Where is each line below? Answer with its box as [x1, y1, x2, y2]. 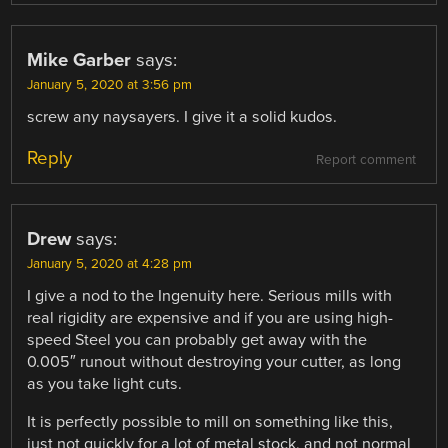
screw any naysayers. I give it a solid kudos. [27, 107, 338, 128]
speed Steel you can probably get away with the [27, 330, 368, 351]
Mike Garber [27, 49, 132, 72]
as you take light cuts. [27, 374, 183, 395]
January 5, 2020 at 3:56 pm [27, 77, 193, 94]
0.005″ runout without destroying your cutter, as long [27, 352, 402, 373]
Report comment [315, 152, 416, 169]
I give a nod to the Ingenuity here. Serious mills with [27, 286, 393, 307]
